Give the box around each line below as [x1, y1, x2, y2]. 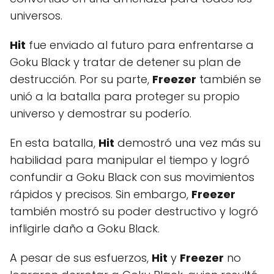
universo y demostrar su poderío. [10, 105, 191, 121]
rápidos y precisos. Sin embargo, [10, 186, 191, 202]
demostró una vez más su [114, 135, 261, 150]
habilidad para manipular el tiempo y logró [10, 152, 250, 168]
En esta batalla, [10, 135, 98, 150]
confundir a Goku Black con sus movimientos [10, 169, 254, 185]
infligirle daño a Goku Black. [10, 220, 160, 236]
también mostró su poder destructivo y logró [10, 203, 258, 219]
